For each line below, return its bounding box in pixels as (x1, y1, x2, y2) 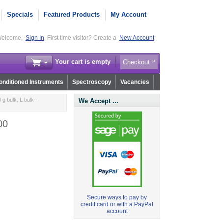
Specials (7, 11, 33, 18)
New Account (119, 34, 154, 41)
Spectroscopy (72, 79, 111, 86)
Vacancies (120, 79, 149, 86)
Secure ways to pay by (87, 194, 147, 201)
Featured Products (44, 11, 100, 18)
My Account (110, 11, 146, 18)
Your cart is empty (55, 58, 110, 66)
